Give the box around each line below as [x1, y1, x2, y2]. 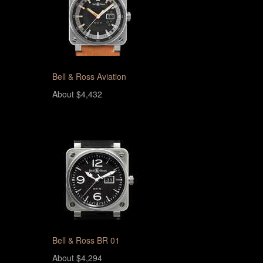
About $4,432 [52, 88, 102, 100]
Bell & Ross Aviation [52, 70, 126, 82]
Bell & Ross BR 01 [52, 234, 120, 246]
